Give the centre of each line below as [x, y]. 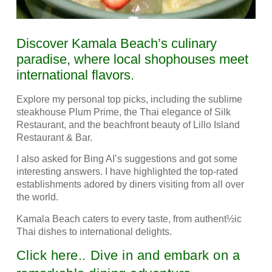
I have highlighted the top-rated [171, 172]
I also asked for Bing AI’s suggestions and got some [127, 159]
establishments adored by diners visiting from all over [130, 185]
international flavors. [75, 75]
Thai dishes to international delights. [96, 231]
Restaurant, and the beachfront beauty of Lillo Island [128, 124]
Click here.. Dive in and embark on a [128, 255]
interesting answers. [60, 172]
